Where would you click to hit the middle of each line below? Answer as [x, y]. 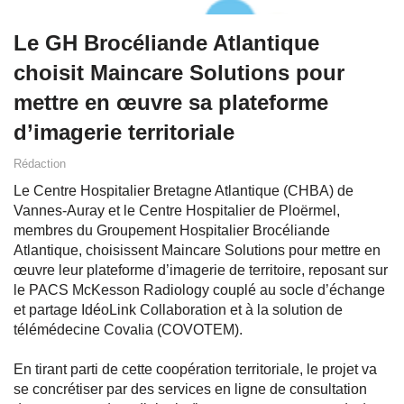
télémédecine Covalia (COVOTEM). [128, 330]
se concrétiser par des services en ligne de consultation [190, 390]
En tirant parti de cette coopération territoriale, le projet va [195, 370]
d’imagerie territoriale [124, 133]
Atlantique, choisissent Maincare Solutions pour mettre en [197, 251]
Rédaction [40, 164]
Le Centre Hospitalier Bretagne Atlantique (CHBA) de [184, 191]
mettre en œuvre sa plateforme [171, 103]
